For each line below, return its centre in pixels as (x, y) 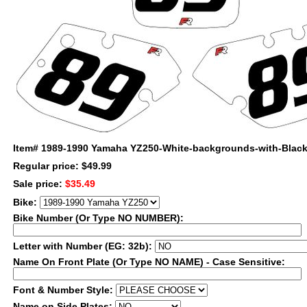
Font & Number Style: (64, 290)
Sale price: (39, 184)
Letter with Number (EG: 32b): (84, 246)
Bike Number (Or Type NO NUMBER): (98, 218)
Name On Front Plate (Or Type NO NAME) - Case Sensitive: (149, 262)
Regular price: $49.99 (62, 166)
